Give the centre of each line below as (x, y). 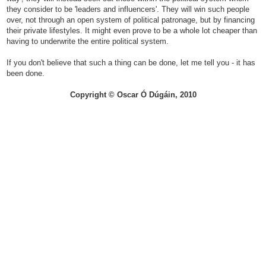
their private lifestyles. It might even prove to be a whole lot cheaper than (132, 30)
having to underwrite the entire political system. (88, 41)
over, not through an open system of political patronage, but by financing (131, 20)
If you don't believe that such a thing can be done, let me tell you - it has (131, 62)
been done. (26, 73)
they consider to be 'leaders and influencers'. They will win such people (128, 9)
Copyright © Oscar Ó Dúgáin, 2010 (133, 94)
